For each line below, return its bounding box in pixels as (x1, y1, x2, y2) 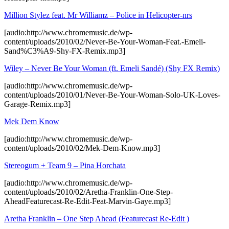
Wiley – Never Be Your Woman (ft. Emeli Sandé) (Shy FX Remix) (4, 63, 220, 73)
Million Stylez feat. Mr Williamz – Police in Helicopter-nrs (4, 10, 192, 19)
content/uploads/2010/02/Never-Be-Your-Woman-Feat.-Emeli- (4, 37, 205, 46)
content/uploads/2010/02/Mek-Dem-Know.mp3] (4, 143, 160, 152)
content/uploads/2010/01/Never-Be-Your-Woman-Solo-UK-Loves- (4, 90, 220, 99)
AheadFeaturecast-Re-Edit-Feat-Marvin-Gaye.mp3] (4, 196, 171, 205)
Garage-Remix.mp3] (4, 99, 71, 108)
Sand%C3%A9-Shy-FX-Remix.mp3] (4, 46, 125, 55)
